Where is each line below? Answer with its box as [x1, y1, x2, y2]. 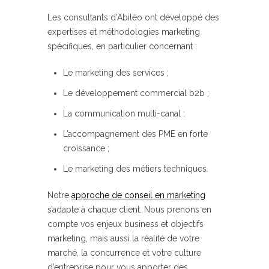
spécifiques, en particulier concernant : [47, 41, 197, 52]
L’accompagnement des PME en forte [63, 129, 208, 139]
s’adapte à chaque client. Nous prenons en [47, 205, 211, 215]
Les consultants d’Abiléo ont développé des [47, 13, 219, 23]
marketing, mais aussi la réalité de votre [47, 234, 199, 244]
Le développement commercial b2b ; [63, 88, 209, 98]
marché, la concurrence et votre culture [47, 248, 201, 258]
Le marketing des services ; [63, 68, 169, 78]
